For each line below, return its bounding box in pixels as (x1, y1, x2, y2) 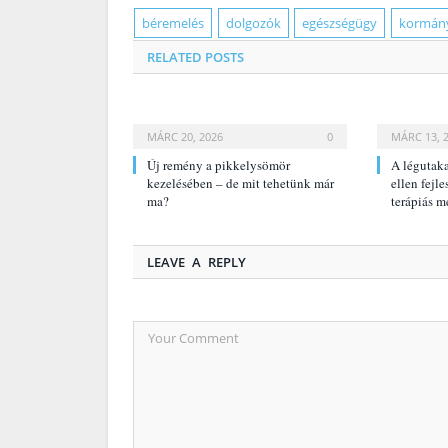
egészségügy (302, 13, 378, 32)
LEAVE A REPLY (147, 252, 246, 271)
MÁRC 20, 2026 (147, 128, 223, 144)
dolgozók (225, 13, 281, 32)
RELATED (147, 47, 202, 66)
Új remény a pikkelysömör (147, 155, 290, 174)
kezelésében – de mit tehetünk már (147, 173, 334, 192)
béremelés (142, 13, 205, 32)
